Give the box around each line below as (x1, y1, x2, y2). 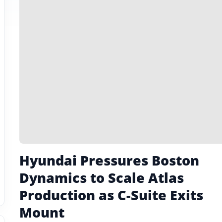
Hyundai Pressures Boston (19, 151, 199, 169)
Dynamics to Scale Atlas (19, 168, 184, 187)
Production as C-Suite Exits (19, 186, 203, 204)
